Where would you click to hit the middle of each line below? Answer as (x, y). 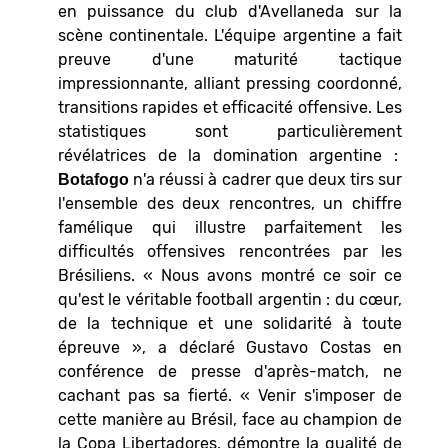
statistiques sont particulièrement (230, 131)
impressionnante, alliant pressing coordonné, (230, 83)
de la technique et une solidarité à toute (230, 323)
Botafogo (93, 179)
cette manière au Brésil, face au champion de (230, 419)
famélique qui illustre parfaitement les (230, 227)
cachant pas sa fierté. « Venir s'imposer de (230, 395)
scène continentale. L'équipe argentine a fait (230, 35)
